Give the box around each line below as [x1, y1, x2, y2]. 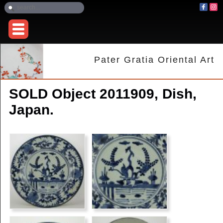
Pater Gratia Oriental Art [94, 55, 215, 65]
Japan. [8, 102, 54, 118]
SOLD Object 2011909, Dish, [8, 86, 197, 102]
